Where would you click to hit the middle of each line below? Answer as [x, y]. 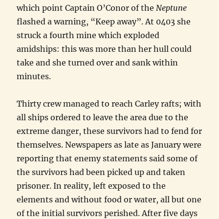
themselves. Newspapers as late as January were [109, 145]
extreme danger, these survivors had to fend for [109, 131]
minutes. [34, 77]
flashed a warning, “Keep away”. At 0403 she [104, 22]
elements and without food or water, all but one [109, 200]
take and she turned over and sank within [98, 63]
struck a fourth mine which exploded [88, 35]
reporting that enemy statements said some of [107, 159]
